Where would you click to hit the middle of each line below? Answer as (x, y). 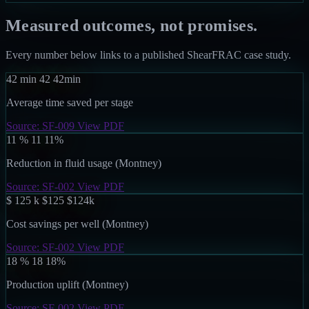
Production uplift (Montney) (67, 284)
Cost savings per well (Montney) (77, 223)
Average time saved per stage (70, 102)
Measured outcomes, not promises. (132, 25)
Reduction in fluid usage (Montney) (84, 163)
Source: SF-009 (42, 126)
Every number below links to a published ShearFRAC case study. (148, 54)
